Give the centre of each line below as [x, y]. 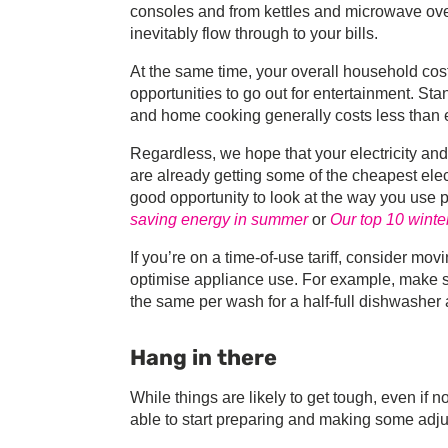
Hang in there [203, 358]
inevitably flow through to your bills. [254, 34]
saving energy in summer [219, 220]
